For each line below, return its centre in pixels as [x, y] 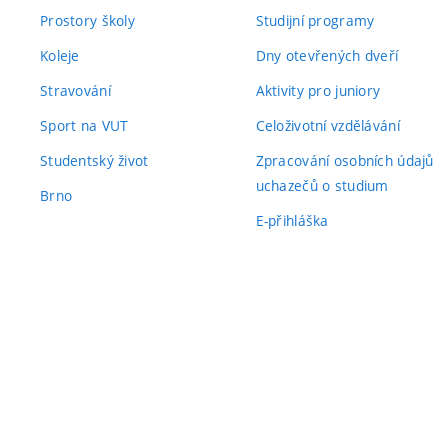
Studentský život [94, 160]
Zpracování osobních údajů [344, 160]
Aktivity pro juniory [318, 90]
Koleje [60, 55]
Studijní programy [315, 20]
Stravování [75, 90]
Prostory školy [87, 20]
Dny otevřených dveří [327, 55]
